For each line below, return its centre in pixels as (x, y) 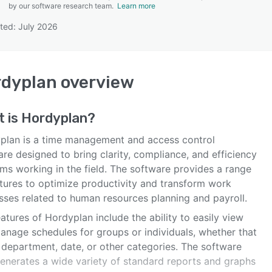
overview (96, 82)
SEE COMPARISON (133, 60)
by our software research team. (63, 6)
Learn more (136, 6)
